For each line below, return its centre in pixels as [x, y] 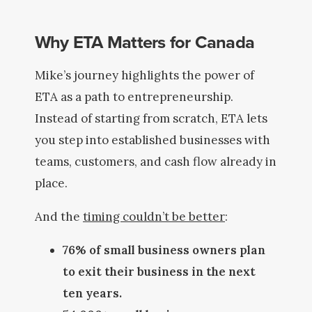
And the [59, 217]
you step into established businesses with [153, 140]
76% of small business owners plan [164, 250]
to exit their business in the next [159, 272]
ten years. [92, 293]
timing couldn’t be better [154, 217]
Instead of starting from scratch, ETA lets [151, 118]
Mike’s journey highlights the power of [145, 75]
